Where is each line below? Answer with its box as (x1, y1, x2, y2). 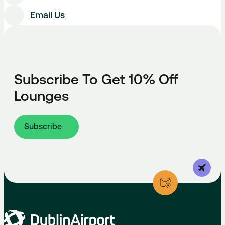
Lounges (14, 88, 69, 104)
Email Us (30, 10, 65, 20)
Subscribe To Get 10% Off (14, 71, 178, 87)
